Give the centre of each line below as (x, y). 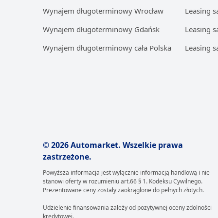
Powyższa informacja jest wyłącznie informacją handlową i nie (126, 173)
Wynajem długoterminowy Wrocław (103, 11)
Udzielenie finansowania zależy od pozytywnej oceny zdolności (127, 208)
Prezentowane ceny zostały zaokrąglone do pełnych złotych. (123, 190)
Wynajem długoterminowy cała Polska (107, 48)
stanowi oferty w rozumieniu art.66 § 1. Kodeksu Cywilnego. (123, 181)
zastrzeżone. (67, 157)
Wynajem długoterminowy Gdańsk (101, 29)
